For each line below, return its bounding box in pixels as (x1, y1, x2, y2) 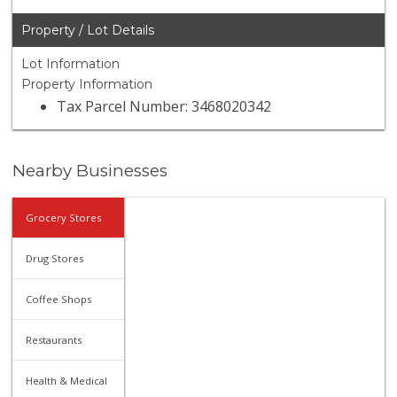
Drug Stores (26, 251, 84, 265)
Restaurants (26, 332, 82, 346)
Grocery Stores (26, 210, 102, 224)
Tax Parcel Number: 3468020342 (57, 97, 272, 117)
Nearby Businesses (12, 160, 168, 182)
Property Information (21, 76, 153, 93)
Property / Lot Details (21, 22, 155, 39)
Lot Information (21, 56, 121, 73)
